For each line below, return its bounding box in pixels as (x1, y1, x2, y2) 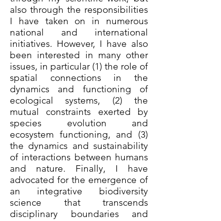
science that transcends (10, 197, 148, 208)
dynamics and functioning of (10, 83, 148, 95)
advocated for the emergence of (10, 174, 148, 185)
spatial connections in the (10, 72, 148, 83)
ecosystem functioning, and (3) (10, 129, 148, 140)
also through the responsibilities (10, 4, 148, 15)
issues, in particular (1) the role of (10, 61, 148, 72)
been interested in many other (10, 49, 148, 61)
